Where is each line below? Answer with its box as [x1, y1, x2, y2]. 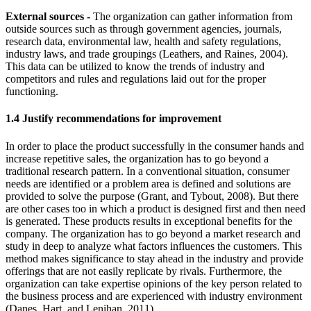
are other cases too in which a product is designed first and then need [6, 202, 305, 215]
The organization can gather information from [90, 10, 292, 23]
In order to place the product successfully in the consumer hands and [6, 140, 304, 152]
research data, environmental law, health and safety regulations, [6, 35, 281, 48]
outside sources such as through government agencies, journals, [6, 23, 282, 35]
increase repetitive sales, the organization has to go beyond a [6, 152, 269, 165]
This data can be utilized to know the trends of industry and [6, 60, 264, 73]
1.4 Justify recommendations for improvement [6, 112, 221, 125]
